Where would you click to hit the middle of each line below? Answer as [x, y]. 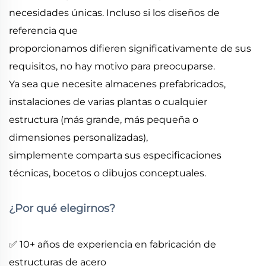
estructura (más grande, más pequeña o [104, 119]
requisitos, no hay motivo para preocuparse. [112, 66]
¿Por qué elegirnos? [62, 208]
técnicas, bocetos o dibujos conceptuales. [107, 173]
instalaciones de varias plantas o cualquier [108, 102]
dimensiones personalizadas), [78, 137]
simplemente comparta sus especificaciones [115, 155]
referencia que [43, 30]
